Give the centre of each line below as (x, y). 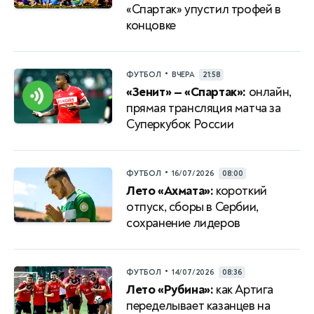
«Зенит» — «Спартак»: (186, 92)
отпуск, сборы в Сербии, (192, 207)
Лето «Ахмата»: (170, 191)
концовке (151, 25)
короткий (240, 191)
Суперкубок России (180, 124)
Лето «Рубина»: (170, 289)
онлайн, (269, 92)
